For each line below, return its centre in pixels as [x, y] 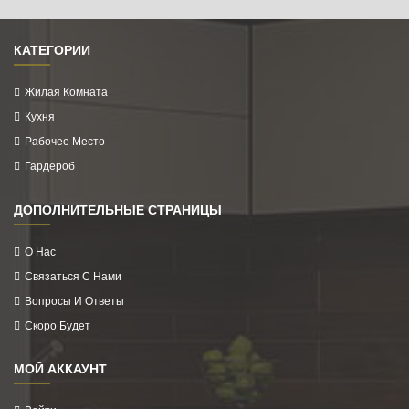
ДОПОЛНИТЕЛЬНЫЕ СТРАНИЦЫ [118, 209]
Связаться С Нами [73, 275]
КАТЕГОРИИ [52, 50]
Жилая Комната [66, 91]
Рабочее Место [65, 141]
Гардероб [50, 165]
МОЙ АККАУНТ [60, 367]
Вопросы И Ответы [74, 299]
